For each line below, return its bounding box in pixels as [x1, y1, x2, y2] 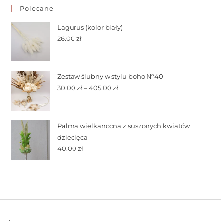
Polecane [20, 4, 54, 13]
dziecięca [57, 133, 88, 142]
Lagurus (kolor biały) [57, 23, 123, 32]
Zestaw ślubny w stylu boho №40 [57, 73, 164, 81]
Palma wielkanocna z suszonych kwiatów [57, 122, 190, 130]
